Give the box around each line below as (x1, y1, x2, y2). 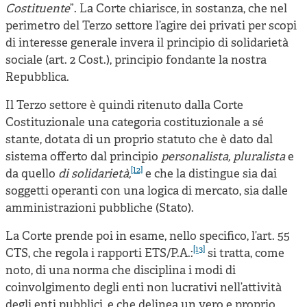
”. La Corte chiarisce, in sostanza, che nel (70, 1, 287, 16)
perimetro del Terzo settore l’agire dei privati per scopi (5, 19, 297, 34)
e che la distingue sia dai (143, 167, 277, 182)
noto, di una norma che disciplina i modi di (5, 263, 236, 278)
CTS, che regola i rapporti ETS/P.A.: (5, 246, 193, 261)
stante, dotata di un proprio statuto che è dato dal (5, 132, 273, 147)
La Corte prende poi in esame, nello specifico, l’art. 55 (5, 229, 290, 244)
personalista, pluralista (161, 149, 288, 164)
